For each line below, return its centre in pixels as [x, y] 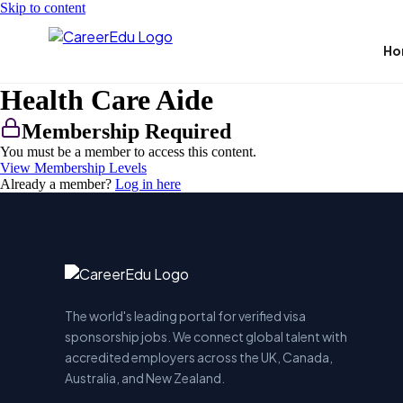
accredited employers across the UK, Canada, [199, 357]
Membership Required [126, 131]
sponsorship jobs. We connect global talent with [206, 336]
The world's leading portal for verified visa [185, 316]
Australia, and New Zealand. [145, 378]
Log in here [148, 184]
